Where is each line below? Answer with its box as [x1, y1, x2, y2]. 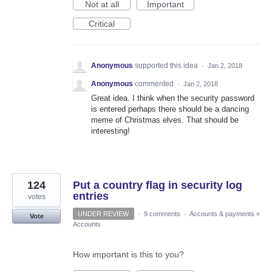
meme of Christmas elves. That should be [91, 115, 239, 125]
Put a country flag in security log [73, 179, 242, 192]
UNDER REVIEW [78, 210, 129, 218]
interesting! [91, 126, 130, 136]
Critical [89, 19, 115, 29]
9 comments [143, 210, 180, 218]
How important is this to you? [73, 250, 184, 260]
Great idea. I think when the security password [91, 93, 254, 103]
